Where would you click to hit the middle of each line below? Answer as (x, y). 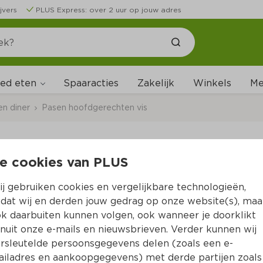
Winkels (212, 83)
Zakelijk (156, 83)
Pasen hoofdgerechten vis (95, 107)
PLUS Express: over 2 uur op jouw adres (109, 10)
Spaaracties (91, 83)
